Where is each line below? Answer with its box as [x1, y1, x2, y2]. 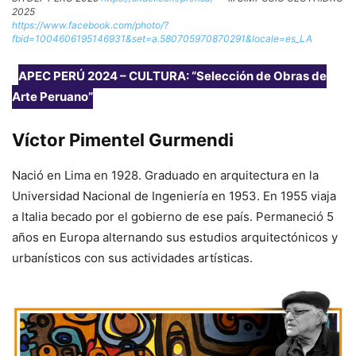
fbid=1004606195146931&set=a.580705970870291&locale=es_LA [12, 32, 312, 44]
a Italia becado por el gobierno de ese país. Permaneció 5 [12, 208, 334, 224]
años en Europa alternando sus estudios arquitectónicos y [12, 229, 338, 245]
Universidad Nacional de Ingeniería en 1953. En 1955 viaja [12, 188, 336, 203]
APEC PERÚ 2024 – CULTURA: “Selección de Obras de [18, 68, 327, 83]
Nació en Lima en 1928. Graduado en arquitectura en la [12, 167, 319, 183]
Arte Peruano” [12, 88, 93, 104]
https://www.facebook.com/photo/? [12, 18, 168, 31]
